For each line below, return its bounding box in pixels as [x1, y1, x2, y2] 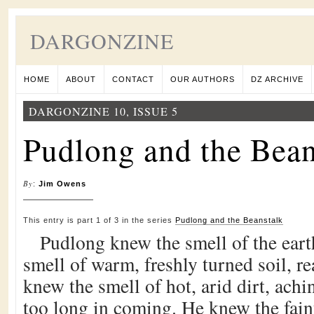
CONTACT [112, 75, 154, 83]
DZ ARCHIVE [251, 75, 303, 83]
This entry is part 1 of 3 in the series [23, 216, 175, 224]
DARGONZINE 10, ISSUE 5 [29, 104, 178, 118]
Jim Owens [39, 179, 86, 188]
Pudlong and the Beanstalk [175, 216, 283, 224]
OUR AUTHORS [170, 75, 235, 83]
